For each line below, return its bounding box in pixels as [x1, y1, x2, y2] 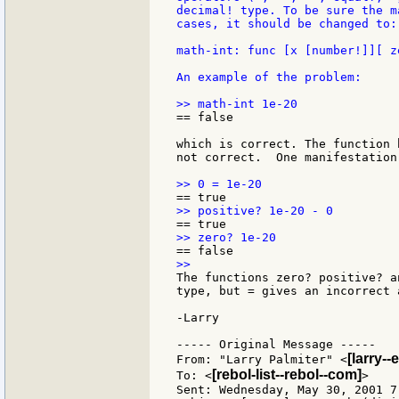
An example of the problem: [176, 70, 362, 85]
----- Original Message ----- [176, 338, 376, 352]
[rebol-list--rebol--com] [212, 367, 362, 383]
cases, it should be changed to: [176, 17, 397, 31]
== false [176, 110, 233, 125]
